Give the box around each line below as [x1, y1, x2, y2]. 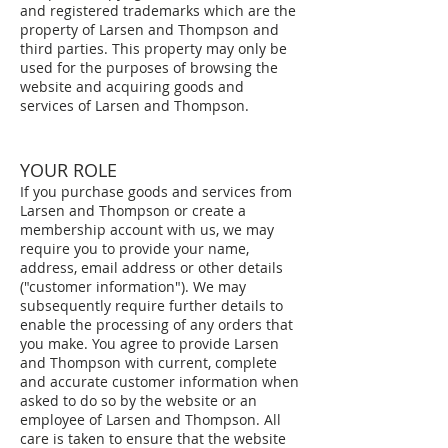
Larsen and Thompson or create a [20, 201, 246, 220]
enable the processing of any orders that [20, 315, 293, 334]
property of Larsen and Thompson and [20, 20, 279, 39]
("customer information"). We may [20, 277, 246, 296]
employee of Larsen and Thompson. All [20, 410, 281, 429]
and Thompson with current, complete [20, 353, 277, 372]
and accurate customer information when [20, 372, 299, 391]
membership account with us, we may [20, 220, 274, 239]
